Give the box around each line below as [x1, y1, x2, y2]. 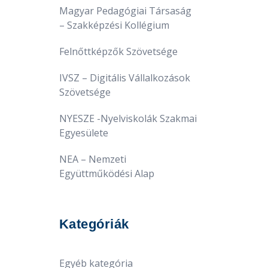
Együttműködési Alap [59, 166, 154, 180]
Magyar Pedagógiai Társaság [59, 4, 191, 17]
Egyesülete [59, 126, 108, 139]
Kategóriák [59, 216, 129, 232]
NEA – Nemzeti [59, 152, 126, 166]
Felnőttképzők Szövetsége [59, 44, 178, 58]
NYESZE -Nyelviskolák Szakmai [59, 111, 197, 125]
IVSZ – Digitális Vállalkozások [59, 71, 190, 84]
